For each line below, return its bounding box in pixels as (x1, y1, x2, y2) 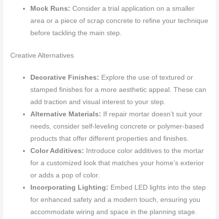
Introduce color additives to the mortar (86, 147, 204, 154)
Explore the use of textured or (101, 73, 194, 81)
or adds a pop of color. (30, 171, 100, 179)
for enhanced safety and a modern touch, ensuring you (30, 196, 201, 203)
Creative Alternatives (10, 51, 74, 59)
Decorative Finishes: (30, 73, 102, 81)
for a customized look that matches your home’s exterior (30, 159, 204, 167)
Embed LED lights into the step (110, 183, 206, 191)
